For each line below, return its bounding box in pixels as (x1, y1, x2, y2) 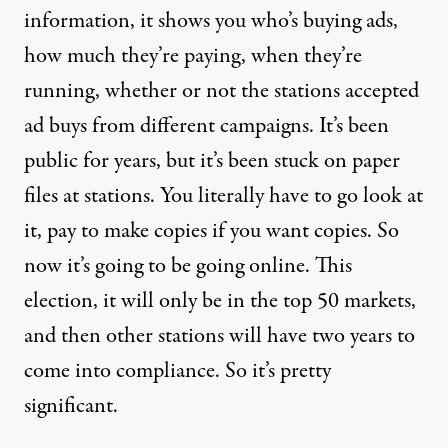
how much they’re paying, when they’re (24, 40, 362, 72)
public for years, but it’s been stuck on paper (24, 145, 400, 177)
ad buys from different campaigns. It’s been (24, 110, 389, 142)
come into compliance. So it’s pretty (24, 355, 331, 387)
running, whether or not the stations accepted (24, 75, 419, 107)
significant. (24, 390, 118, 422)
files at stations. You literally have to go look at (24, 180, 423, 212)
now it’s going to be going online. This (24, 250, 352, 282)
